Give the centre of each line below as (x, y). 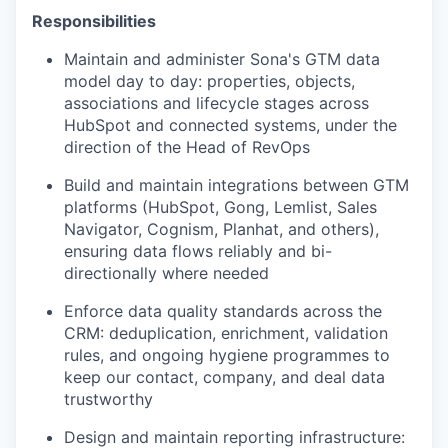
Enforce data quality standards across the (223, 311)
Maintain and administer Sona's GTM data (222, 59)
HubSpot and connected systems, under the (230, 125)
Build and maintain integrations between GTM (236, 185)
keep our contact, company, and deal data (224, 377)
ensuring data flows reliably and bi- (198, 251)
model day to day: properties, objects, (209, 81)
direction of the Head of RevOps (187, 147)
